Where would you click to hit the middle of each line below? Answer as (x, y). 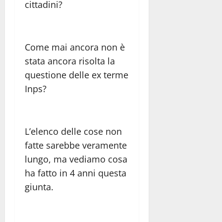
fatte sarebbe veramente (76, 145)
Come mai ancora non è (75, 47)
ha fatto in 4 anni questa (76, 173)
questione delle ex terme (77, 75)
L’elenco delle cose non (73, 131)
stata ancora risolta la (70, 61)
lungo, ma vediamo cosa (76, 159)
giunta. (39, 187)
